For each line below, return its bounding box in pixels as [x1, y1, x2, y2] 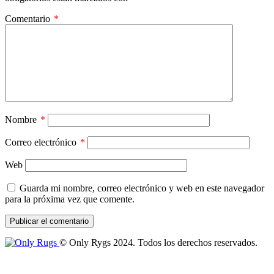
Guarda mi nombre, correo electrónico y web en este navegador [20, 183, 264, 194]
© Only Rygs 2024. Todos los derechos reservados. [59, 237, 257, 248]
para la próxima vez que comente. [5, 194, 135, 205]
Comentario [5, 13, 53, 24]
